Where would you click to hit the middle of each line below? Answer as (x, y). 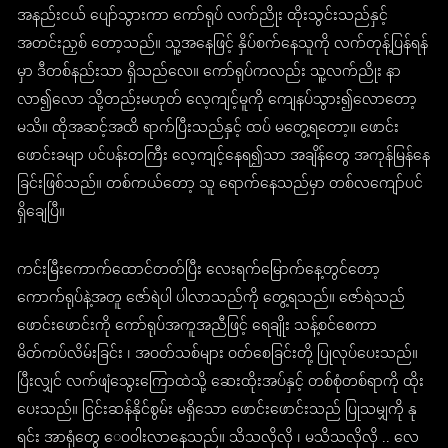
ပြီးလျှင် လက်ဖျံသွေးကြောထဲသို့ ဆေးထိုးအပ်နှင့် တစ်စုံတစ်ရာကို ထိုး (221, 383)
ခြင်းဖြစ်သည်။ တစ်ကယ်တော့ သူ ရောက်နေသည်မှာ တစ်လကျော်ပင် (220, 185)
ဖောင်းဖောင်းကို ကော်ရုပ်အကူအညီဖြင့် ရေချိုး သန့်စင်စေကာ (197, 327)
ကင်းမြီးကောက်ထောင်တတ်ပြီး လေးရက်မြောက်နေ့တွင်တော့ (199, 271)
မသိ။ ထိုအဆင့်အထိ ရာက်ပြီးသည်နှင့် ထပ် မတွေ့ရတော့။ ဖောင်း (208, 129)
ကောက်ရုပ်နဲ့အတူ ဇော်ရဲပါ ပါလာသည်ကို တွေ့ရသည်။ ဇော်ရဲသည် (211, 299)
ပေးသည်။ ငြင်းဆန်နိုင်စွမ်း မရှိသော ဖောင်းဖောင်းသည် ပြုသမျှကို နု (217, 411)
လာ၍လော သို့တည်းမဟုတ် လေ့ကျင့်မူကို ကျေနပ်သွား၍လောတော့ (217, 101)
